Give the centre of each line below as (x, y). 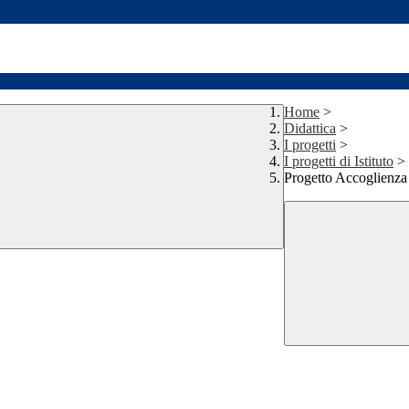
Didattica (310, 129)
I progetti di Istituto (339, 162)
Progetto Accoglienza (346, 178)
